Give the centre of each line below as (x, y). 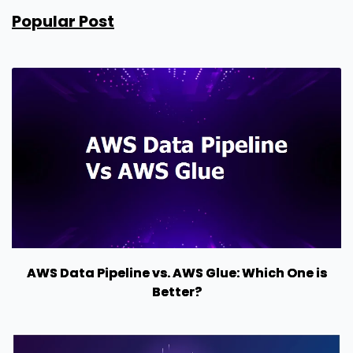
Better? (176, 292)
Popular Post (63, 21)
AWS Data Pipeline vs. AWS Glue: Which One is (176, 273)
